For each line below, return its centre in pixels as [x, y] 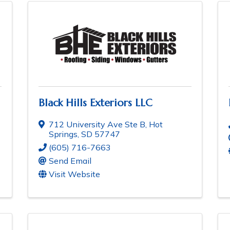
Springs [63, 134]
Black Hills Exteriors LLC [95, 103]
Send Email [70, 161]
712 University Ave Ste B [97, 124]
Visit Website [74, 174]
